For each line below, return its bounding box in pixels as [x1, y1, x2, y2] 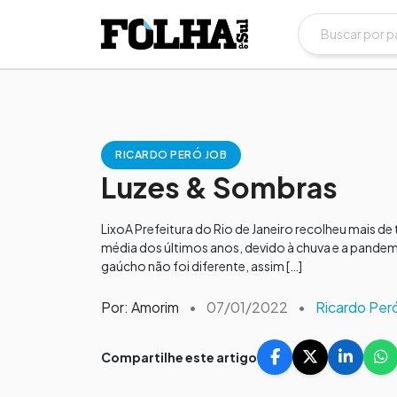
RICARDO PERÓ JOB [115, 148, 227, 161]
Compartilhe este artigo [101, 348, 257, 365]
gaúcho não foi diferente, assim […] [101, 258, 302, 274]
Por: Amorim [101, 298, 179, 316]
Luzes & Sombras [101, 169, 338, 205]
